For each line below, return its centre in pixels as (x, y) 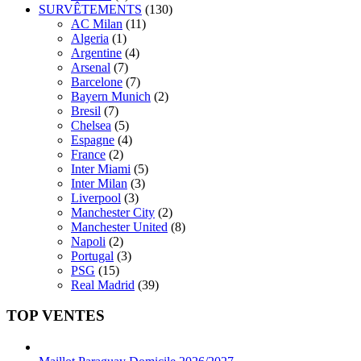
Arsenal (91, 67)
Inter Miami (101, 168)
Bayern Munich (111, 96)
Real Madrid (103, 284)
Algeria (90, 38)
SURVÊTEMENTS (90, 9)
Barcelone (97, 81)
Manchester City (113, 212)
